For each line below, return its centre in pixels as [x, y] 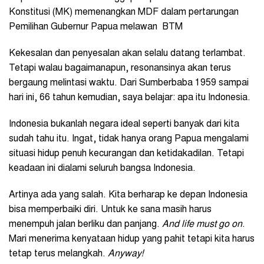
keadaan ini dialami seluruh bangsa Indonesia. [103, 168]
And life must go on [202, 224]
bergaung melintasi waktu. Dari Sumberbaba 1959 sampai [129, 83]
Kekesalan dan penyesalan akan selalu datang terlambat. [127, 53]
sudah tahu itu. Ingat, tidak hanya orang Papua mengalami [129, 139]
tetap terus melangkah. [58, 254]
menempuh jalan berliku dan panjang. [85, 224]
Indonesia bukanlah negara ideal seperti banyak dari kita [124, 124]
